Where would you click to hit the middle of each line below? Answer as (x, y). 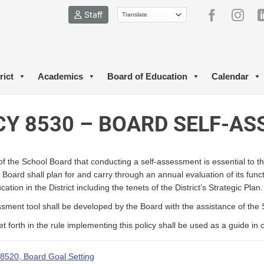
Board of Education (147, 76)
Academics (60, 76)
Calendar (230, 76)
